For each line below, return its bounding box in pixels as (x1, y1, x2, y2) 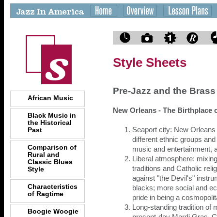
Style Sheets (113, 55, 186, 70)
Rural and (28, 151, 60, 158)
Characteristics (28, 183, 77, 190)
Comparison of (28, 143, 77, 151)
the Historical (28, 119, 72, 126)
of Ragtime (28, 190, 63, 198)
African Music (28, 94, 73, 102)
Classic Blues (28, 158, 73, 166)
